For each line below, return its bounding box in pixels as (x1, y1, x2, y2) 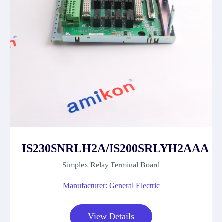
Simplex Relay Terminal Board (62, 161, 160, 169)
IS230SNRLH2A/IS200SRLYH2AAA (22, 142, 209, 155)
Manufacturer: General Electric (62, 181, 160, 190)
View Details (88, 211, 134, 221)
